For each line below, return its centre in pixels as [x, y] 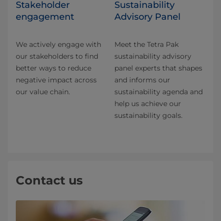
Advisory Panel [147, 17]
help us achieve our [148, 104]
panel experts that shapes [158, 68]
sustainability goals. [148, 116]
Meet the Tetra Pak [147, 45]
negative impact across [56, 80]
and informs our [142, 80]
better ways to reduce [54, 68]
